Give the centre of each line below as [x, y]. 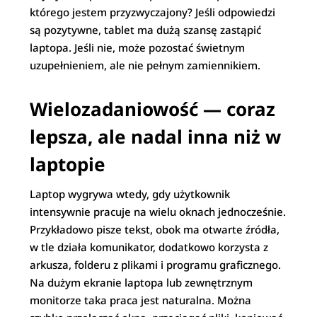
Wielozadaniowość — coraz [153, 109]
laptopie [68, 164]
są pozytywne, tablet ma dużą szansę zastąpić [146, 30]
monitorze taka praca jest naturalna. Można [141, 300]
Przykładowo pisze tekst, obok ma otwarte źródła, [155, 229]
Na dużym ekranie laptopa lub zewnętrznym [142, 282]
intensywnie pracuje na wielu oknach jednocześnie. [158, 212]
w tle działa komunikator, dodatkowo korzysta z [149, 247]
